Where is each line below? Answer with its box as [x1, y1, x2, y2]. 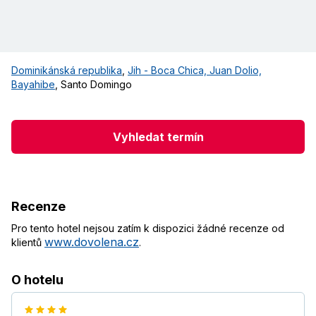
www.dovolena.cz [44, 235, 139, 250]
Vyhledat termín [112, 129, 204, 144]
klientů [11, 236, 44, 249]
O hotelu [11, 272, 63, 288]
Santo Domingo [61, 78, 132, 91]
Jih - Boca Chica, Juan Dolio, [128, 64, 262, 77]
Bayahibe [11, 78, 55, 91]
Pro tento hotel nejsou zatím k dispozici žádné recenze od [11, 222, 284, 235]
